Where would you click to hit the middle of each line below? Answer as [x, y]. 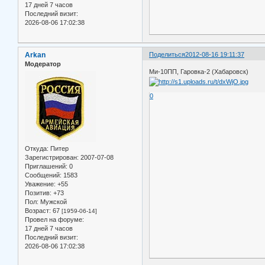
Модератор [43, 64]
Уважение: [40, 184]
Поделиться [167, 54]
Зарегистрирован [51, 158]
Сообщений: [43, 175]
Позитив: [38, 193]
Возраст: [38, 211]
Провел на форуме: [54, 220]
